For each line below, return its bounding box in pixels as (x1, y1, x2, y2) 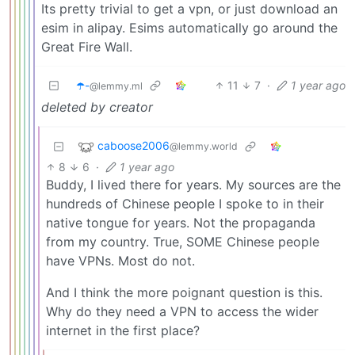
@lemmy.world (170, 139, 238, 152)
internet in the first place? (46, 322, 200, 338)
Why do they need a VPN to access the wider (46, 303, 319, 319)
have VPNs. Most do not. (46, 252, 195, 269)
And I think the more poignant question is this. (46, 284, 323, 300)
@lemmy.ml (90, 79, 143, 92)
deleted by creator (41, 98, 153, 115)
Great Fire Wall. (41, 38, 132, 55)
